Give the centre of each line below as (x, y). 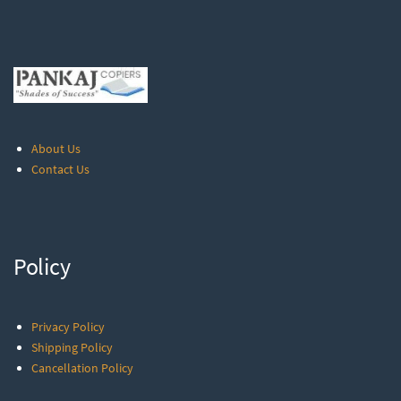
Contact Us (60, 169)
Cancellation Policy (82, 367)
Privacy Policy (68, 326)
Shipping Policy (72, 347)
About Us (56, 148)
